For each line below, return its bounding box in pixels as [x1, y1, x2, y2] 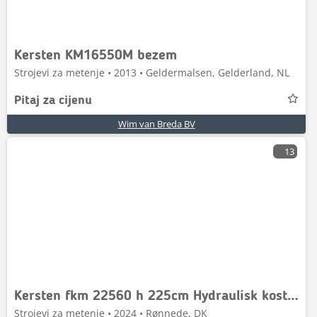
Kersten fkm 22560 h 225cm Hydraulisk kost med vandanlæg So [287, 289, 299, 304]
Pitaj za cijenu [14, 94, 92, 107]
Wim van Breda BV [117, 117, 195, 130]
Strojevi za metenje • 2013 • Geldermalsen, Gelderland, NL [14, 66, 289, 79]
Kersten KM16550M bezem [14, 49, 177, 63]
